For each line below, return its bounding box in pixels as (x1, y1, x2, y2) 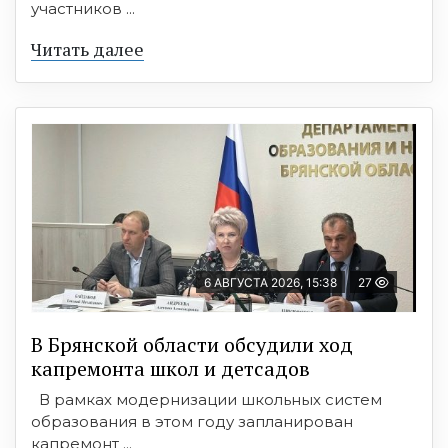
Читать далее (31, 36, 144, 61)
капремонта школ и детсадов (31, 354, 310, 382)
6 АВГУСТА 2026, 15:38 (204, 274, 337, 290)
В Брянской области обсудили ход (31, 330, 353, 358)
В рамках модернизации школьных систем (31, 389, 382, 409)
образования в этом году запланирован (31, 411, 353, 431)
